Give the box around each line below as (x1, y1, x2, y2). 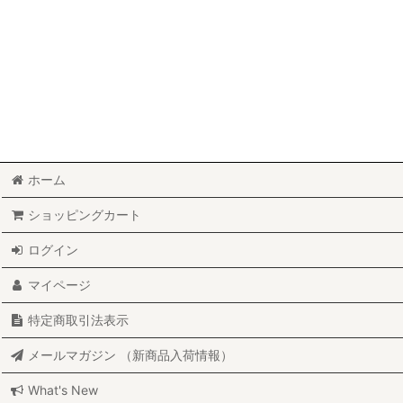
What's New (28, 382, 99, 399)
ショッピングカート (28, 207, 142, 223)
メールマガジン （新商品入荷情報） (28, 347, 234, 363)
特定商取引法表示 (28, 312, 130, 328)
